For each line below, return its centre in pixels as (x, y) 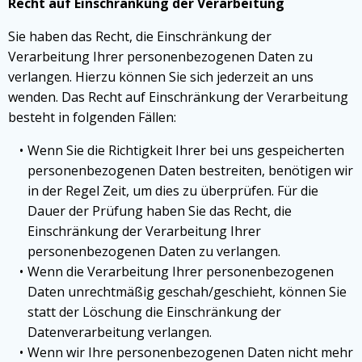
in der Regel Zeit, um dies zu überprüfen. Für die (173, 191)
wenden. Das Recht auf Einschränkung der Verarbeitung (178, 97)
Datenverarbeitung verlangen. (120, 332)
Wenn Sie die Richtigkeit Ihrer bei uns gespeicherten (185, 150)
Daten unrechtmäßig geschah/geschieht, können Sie (187, 292)
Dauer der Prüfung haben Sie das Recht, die (160, 211)
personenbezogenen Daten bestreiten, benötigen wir (190, 170)
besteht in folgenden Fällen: (92, 117)
